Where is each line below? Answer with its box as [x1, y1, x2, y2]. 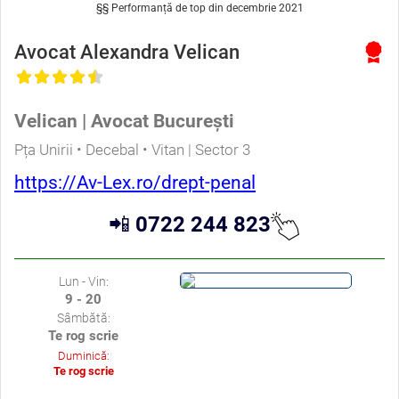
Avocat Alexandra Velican [14, 40, 240, 63]
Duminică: [57, 348, 110, 362]
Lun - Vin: [58, 273, 109, 289]
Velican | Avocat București [14, 110, 234, 132]
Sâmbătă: [56, 310, 110, 325]
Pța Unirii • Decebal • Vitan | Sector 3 [14, 140, 250, 159]
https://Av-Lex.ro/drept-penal [14, 171, 256, 193]
